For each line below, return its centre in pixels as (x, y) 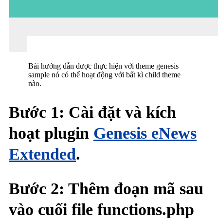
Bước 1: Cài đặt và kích (92, 112)
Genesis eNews (145, 133)
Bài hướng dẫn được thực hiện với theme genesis (103, 66)
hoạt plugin (51, 133)
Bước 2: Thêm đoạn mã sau (106, 189)
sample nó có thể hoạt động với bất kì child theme (104, 74)
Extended (42, 154)
